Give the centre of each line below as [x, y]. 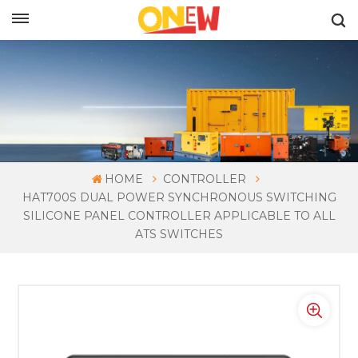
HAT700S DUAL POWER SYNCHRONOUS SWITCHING [179, 198]
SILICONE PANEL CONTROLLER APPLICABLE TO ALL [179, 216]
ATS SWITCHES [179, 235]
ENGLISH [102, 14]
